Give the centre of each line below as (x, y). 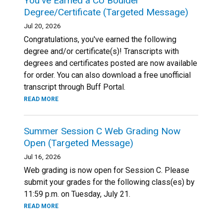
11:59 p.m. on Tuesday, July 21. (77, 194)
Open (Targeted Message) (79, 143)
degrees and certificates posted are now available (111, 63)
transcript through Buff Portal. (75, 87)
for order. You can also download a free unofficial (107, 75)
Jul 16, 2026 (42, 157)
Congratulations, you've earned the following (100, 39)
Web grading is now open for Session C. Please (107, 170)
